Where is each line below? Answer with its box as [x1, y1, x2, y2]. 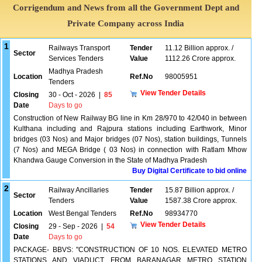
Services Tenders [49, 54, 104, 63]
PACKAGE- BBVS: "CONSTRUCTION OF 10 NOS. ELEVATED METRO [13, 246, 247, 254]
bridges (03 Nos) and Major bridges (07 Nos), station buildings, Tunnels [13, 135, 247, 143]
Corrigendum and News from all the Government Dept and [12, 3, 239, 12]
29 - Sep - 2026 [49, 222, 98, 230]
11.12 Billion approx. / [165, 44, 233, 52]
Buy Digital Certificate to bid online [132, 167, 247, 175]
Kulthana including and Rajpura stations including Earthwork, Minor [13, 125, 247, 133]
